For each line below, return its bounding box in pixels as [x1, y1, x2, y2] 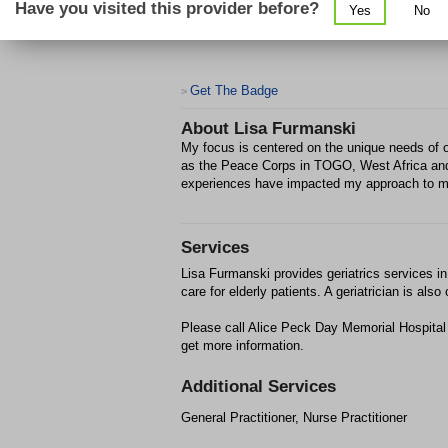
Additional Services [181, 377, 336, 396]
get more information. [181, 338, 304, 353]
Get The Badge [190, 83, 278, 98]
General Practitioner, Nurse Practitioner [181, 410, 407, 425]
